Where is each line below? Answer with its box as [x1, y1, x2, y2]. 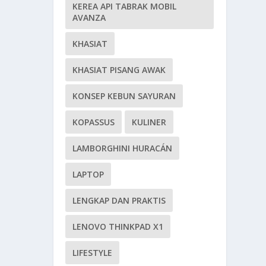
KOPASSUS [72, 116, 115, 128]
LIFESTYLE [72, 246, 113, 258]
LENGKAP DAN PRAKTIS [72, 194, 166, 206]
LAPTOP [72, 168, 104, 180]
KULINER [132, 116, 167, 128]
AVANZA [72, 11, 106, 23]
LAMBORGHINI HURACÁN [72, 142, 173, 154]
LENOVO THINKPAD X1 [72, 220, 164, 232]
